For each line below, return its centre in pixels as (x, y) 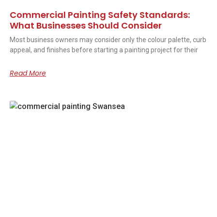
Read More (28, 73)
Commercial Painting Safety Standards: (100, 15)
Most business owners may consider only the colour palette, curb (108, 40)
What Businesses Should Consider (86, 26)
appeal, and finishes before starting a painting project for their (104, 50)
